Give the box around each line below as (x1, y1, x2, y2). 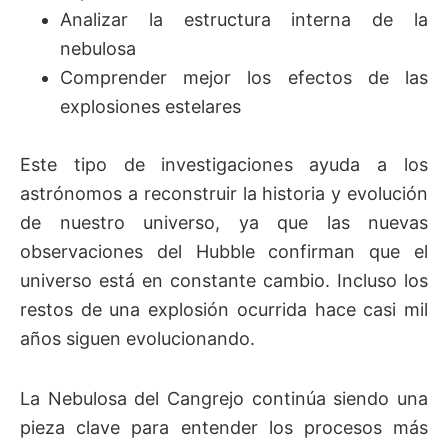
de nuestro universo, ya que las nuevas (20, 211, 428, 233)
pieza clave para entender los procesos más (20, 417, 428, 439)
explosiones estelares (60, 95, 241, 117)
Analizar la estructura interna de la (60, 8, 428, 30)
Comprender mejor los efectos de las (60, 66, 428, 88)
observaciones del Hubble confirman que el (20, 240, 428, 262)
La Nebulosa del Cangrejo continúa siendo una (20, 388, 428, 410)
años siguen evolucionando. (20, 327, 255, 349)
